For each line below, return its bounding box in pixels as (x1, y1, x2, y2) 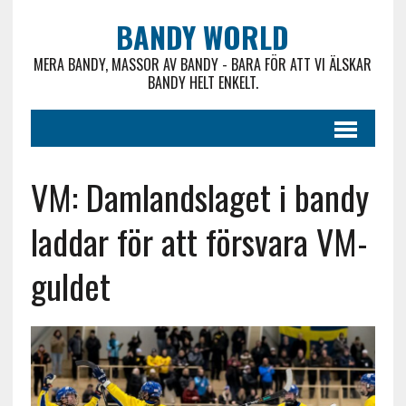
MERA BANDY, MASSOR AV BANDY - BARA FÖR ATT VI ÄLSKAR (34, 53, 372, 75)
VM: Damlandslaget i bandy (30, 171, 369, 222)
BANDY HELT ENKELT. (147, 72, 258, 93)
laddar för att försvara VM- (30, 216, 368, 266)
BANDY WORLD (116, 15, 290, 58)
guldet (30, 260, 111, 311)
